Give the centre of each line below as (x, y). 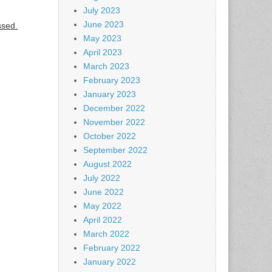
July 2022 (102, 178)
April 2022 (103, 220)
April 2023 (103, 52)
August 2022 (107, 164)
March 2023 (106, 66)
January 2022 (110, 262)
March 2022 (106, 234)
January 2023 (110, 94)
